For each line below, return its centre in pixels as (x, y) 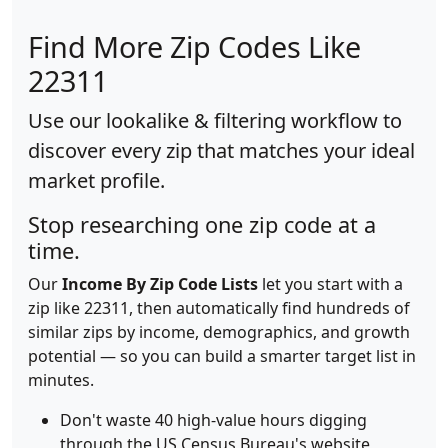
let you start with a (330, 284)
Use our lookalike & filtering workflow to (215, 120)
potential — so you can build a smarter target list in (222, 356)
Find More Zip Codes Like (194, 46)
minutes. (61, 380)
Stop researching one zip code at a (202, 224)
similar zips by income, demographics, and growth (219, 332)
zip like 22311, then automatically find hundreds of (219, 308)
